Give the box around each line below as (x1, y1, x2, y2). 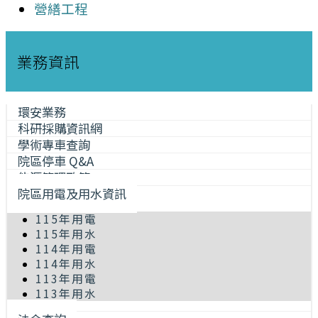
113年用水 (35, 285, 97, 302)
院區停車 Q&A (18, 151, 94, 170)
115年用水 (35, 226, 97, 243)
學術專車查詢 (18, 135, 90, 153)
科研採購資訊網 (18, 119, 102, 137)
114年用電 (35, 241, 97, 258)
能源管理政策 (18, 168, 90, 186)
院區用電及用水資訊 (18, 184, 126, 202)
